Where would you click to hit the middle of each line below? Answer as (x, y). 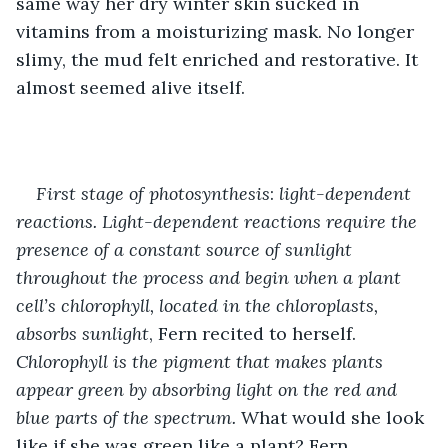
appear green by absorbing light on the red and (209, 389)
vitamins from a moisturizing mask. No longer (217, 31)
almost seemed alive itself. (130, 87)
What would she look (335, 417)
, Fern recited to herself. (255, 333)
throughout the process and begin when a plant (211, 277)
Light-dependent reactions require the (262, 221)
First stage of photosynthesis (153, 193)
